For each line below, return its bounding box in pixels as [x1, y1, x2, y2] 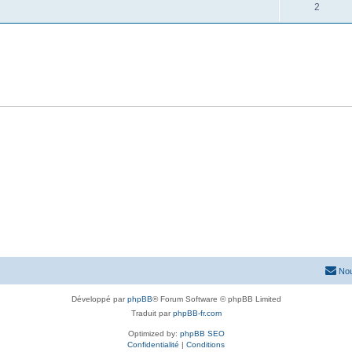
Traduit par [130, 309, 173, 318]
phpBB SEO [179, 329, 225, 339]
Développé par [71, 295, 127, 304]
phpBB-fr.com [172, 309, 222, 318]
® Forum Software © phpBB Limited [152, 295, 281, 304]
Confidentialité [127, 340, 179, 350]
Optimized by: [127, 329, 180, 339]
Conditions [186, 340, 225, 350]
